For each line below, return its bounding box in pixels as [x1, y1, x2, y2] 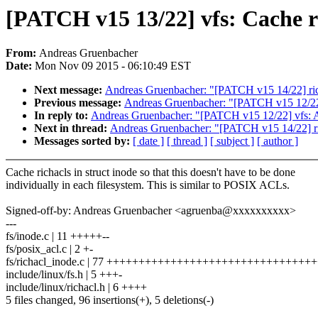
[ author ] [257, 135, 298, 148]
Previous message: [34, 97, 124, 109]
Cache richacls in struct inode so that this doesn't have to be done [6, 166, 295, 179]
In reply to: [34, 109, 91, 122]
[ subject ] [210, 135, 254, 148]
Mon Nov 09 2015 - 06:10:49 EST [35, 60, 191, 72]
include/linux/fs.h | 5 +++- [6, 268, 122, 281]
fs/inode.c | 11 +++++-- [6, 230, 109, 243]
